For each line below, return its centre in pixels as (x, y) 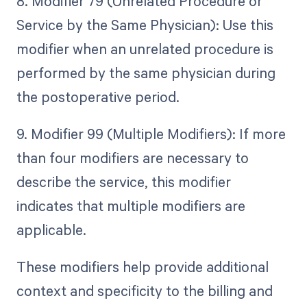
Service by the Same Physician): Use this (145, 24)
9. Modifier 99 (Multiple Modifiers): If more (151, 133)
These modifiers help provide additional (142, 266)
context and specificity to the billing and (144, 290)
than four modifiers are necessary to (132, 157)
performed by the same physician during (146, 72)
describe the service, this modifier (123, 181)
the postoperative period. (98, 96)
